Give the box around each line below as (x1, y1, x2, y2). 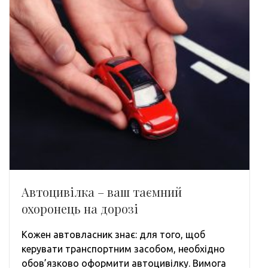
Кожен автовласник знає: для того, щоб (22, 229, 205, 240)
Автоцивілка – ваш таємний (22, 184, 182, 200)
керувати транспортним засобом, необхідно (22, 243, 225, 255)
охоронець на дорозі (22, 200, 138, 217)
